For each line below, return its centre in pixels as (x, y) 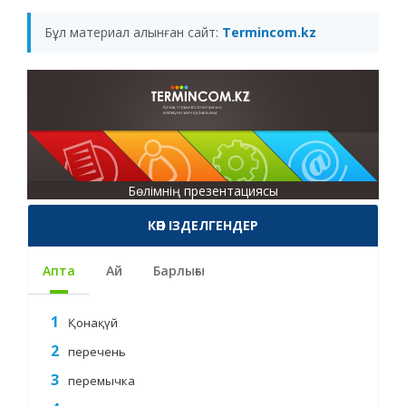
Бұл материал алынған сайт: (133, 33)
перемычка (101, 381)
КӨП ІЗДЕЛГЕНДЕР (203, 226)
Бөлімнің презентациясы (203, 190)
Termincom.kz (269, 33)
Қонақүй (93, 323)
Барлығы (179, 271)
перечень (97, 352)
